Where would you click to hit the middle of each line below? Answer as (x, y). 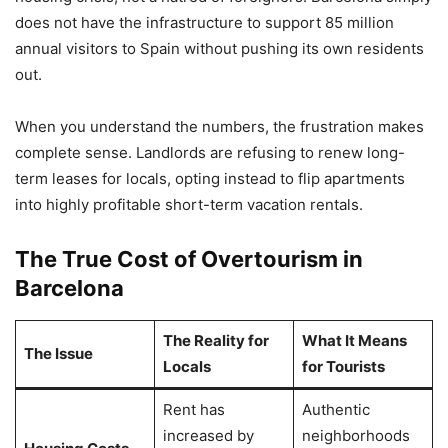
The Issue (58, 354)
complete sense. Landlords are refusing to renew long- (210, 153)
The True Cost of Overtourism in (189, 259)
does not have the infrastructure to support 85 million (204, 23)
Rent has (193, 410)
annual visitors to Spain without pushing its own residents (219, 49)
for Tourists (343, 367)
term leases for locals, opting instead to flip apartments (210, 179)
